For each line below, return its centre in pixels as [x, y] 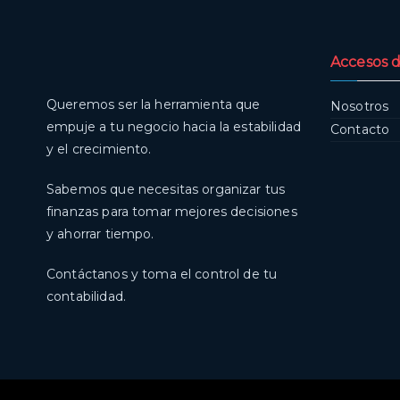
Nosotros [360, 107]
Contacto [360, 130]
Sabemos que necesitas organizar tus [166, 190]
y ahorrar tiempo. [100, 234]
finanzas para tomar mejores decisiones [172, 212]
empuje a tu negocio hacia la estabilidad [174, 127]
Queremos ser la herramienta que [154, 105]
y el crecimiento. [99, 150]
